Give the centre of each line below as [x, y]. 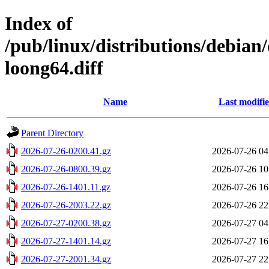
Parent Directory [52, 133]
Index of [39, 24]
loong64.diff [54, 68]
